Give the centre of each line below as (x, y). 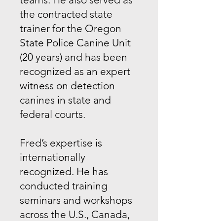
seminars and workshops (76, 200)
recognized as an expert (75, 71)
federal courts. (53, 114)
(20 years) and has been (74, 57)
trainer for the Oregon (71, 28)
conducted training (64, 185)
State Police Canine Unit (75, 42)
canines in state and (65, 100)
